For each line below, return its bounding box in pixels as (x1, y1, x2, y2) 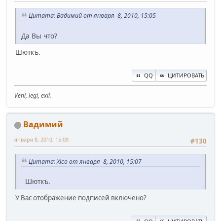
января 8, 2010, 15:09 (14, 136, 69, 144)
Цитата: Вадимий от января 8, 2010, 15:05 (29, 11, 156, 20)
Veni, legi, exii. (14, 91, 51, 100)
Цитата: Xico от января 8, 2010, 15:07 (29, 157, 142, 166)
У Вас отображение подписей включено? (15, 193, 147, 203)
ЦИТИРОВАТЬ (168, 72, 204, 79)
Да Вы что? (21, 31, 57, 41)
